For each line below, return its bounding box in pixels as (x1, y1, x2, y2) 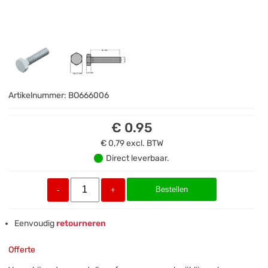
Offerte (8, 244, 36, 255)
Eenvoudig (14, 218, 55, 229)
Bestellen (155, 184, 188, 194)
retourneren (54, 218, 106, 229)
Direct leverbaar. (106, 153, 170, 163)
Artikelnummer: (8, 90, 69, 100)
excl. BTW (126, 138, 163, 148)
